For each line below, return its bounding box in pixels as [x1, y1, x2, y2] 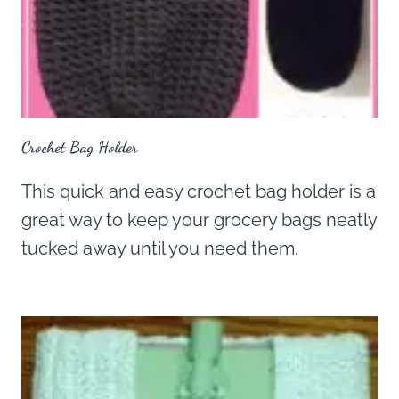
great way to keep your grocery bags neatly [21, 209, 377, 232]
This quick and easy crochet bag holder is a [21, 181, 376, 203]
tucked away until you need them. [21, 238, 298, 260]
